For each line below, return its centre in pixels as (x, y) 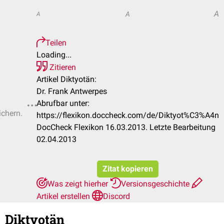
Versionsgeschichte (156, 184)
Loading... (54, 55)
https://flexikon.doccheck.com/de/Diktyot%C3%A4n (128, 115)
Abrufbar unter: (63, 103)
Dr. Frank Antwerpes (72, 91)
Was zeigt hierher (79, 184)
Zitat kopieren (128, 169)
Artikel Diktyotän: (66, 79)
